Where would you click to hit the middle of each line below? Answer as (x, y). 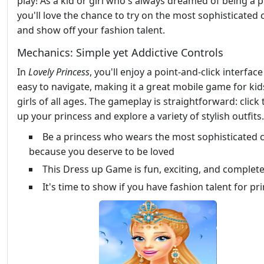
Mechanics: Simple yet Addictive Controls (120, 53)
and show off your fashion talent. (91, 30)
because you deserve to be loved (102, 152)
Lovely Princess (59, 72)
